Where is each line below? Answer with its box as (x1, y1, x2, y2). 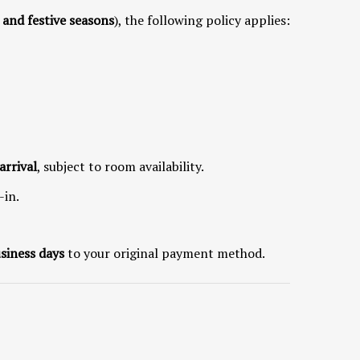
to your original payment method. (64, 243, 265, 262)
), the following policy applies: (114, 10, 290, 29)
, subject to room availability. (37, 157, 204, 175)
